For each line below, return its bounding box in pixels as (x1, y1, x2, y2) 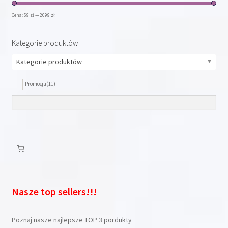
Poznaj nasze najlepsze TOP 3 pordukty (11, 215, 132, 225)
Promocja (24, 80, 46, 88)
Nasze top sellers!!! (11, 185, 97, 198)
